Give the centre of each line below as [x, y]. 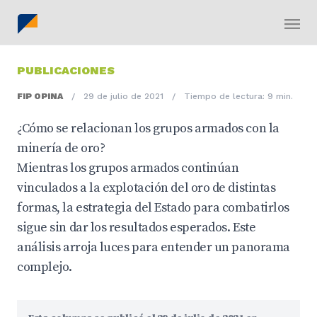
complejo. [45, 267]
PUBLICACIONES [66, 70]
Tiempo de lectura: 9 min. [238, 96]
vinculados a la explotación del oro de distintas [146, 188]
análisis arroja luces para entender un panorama [154, 247]
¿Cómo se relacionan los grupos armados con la [148, 128]
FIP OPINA [40, 96]
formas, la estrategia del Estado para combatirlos [153, 208]
